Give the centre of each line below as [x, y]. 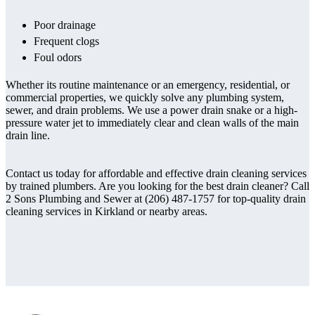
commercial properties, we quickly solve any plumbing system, [145, 97]
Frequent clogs [66, 41]
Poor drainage [65, 25]
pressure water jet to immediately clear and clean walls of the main [152, 122]
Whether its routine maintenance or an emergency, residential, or [148, 84]
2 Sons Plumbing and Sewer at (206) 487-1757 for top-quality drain [156, 198]
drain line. [28, 135]
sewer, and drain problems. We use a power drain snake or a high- [152, 110]
